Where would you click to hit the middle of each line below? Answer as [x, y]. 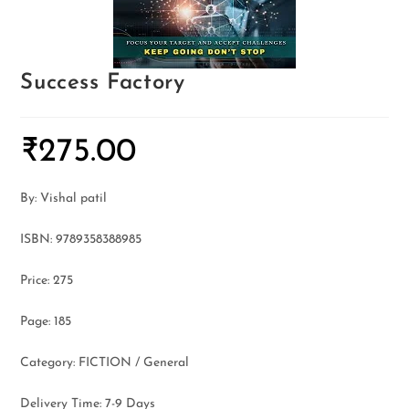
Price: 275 [47, 281]
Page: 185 [46, 322]
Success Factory [103, 83]
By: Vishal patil [64, 199]
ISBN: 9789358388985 [81, 240]
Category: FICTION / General [105, 363]
